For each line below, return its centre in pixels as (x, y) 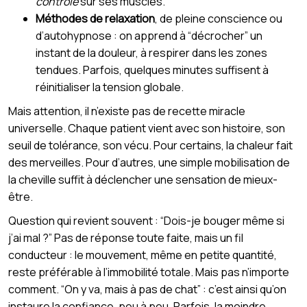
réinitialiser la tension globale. (110, 87)
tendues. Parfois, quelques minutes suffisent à (152, 70)
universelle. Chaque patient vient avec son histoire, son (147, 128)
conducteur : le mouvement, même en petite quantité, (143, 255)
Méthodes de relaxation (95, 18)
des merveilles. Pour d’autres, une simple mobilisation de (149, 162)
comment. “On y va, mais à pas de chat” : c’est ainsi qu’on (147, 289)
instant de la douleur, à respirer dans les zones (151, 52)
